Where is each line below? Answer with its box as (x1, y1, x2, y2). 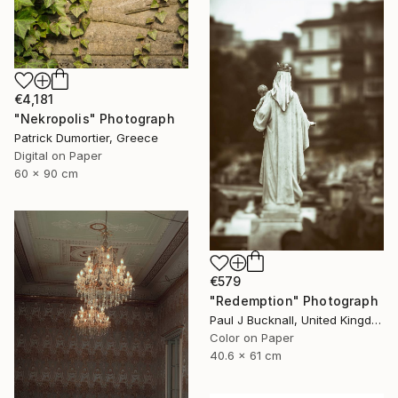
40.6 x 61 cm (210, 348, 282, 363)
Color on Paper (210, 330, 294, 346)
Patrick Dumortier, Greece (14, 131, 158, 146)
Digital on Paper (14, 148, 102, 163)
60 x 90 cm (14, 166, 78, 181)
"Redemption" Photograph (210, 293, 378, 309)
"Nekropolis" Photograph (14, 111, 175, 127)
